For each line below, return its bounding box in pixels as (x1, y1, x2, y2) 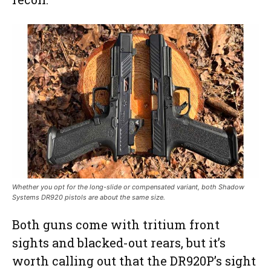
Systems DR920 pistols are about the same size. (12, 193, 165, 202)
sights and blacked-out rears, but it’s (12, 235, 226, 251)
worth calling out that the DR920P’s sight (12, 253, 256, 269)
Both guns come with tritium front (12, 217, 220, 233)
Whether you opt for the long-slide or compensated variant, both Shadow (12, 183, 244, 192)
